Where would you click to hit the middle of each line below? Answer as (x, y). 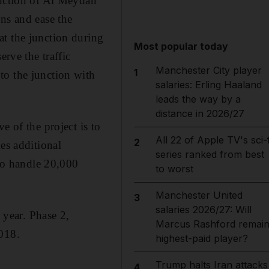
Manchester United (199, 195)
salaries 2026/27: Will (203, 210)
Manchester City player (208, 70)
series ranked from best (210, 154)
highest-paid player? (201, 238)
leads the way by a (198, 99)
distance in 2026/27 (200, 113)
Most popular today (181, 46)
